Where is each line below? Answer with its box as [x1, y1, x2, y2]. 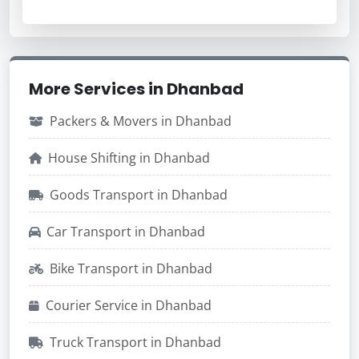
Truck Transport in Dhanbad [50, 333, 221, 351]
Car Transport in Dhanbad [46, 223, 205, 240]
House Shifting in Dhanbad [48, 149, 210, 167]
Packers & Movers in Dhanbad [50, 112, 232, 130]
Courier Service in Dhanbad [46, 296, 212, 314]
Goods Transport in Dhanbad [50, 186, 228, 204]
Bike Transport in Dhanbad [50, 260, 212, 277]
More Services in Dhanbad [29, 78, 244, 100]
